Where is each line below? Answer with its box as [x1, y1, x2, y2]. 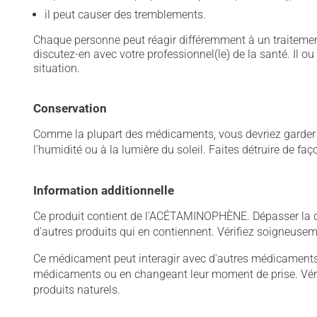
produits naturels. [33, 283, 120, 296]
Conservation [33, 101, 107, 115]
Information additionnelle [33, 183, 174, 197]
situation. [33, 62, 80, 75]
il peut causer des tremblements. [45, 8, 206, 21]
